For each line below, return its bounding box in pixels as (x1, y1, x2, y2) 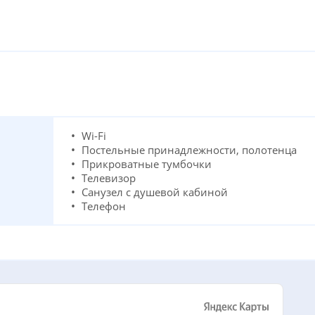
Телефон (81, 198, 126, 213)
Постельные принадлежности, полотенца (81, 142, 297, 157)
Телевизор (81, 170, 136, 185)
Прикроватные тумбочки (81, 156, 212, 171)
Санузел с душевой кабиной (81, 184, 228, 199)
